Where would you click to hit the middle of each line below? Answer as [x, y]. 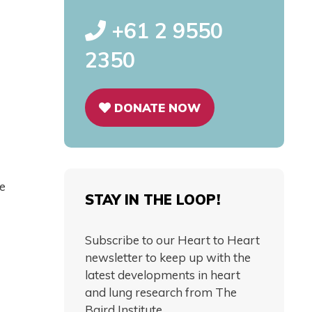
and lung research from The [161, 292]
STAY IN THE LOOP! [153, 200]
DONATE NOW [156, 108]
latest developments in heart [163, 275]
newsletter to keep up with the [168, 257]
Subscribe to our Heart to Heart [172, 240]
